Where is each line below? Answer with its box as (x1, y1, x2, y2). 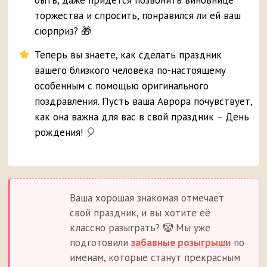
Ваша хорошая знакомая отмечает (70, 191, 225, 205)
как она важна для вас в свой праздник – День (35, 110, 250, 124)
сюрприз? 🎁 (35, 24, 92, 38)
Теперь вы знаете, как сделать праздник (35, 48, 222, 62)
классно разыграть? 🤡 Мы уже (70, 221, 211, 235)
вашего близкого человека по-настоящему (35, 64, 226, 77)
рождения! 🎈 (35, 126, 97, 139)
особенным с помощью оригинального (35, 79, 209, 93)
